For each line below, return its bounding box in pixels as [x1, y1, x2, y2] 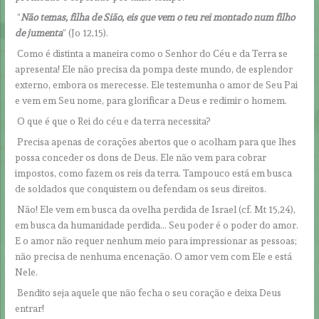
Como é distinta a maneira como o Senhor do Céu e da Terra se [15, 48, 288, 60]
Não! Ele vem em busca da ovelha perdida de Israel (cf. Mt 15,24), [15, 203, 296, 215]
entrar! [15, 302, 47, 314]
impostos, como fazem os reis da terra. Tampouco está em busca [15, 167, 293, 179]
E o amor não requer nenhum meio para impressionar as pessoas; [15, 234, 298, 246]
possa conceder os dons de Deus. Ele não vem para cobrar [15, 151, 267, 163]
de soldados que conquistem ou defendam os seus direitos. [15, 182, 271, 194]
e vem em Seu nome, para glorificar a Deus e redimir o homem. [15, 95, 292, 107]
